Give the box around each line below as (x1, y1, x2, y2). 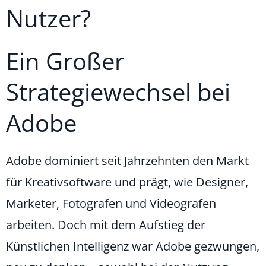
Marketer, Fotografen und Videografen (6, 195, 216, 212)
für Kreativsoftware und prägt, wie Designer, (6, 174, 248, 191)
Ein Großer (6, 45, 124, 78)
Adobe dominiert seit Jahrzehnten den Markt (6, 153, 249, 169)
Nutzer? (6, 2, 91, 35)
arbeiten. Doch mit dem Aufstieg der (6, 217, 205, 233)
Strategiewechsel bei (6, 75, 230, 109)
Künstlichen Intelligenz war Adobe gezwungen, (6, 238, 259, 255)
